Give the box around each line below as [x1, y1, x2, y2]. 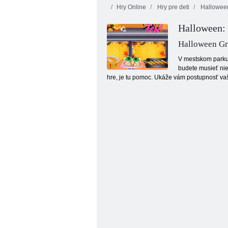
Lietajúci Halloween [147, 81, 194, 88]
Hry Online [117, 4, 146, 11]
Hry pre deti [156, 4, 189, 11]
